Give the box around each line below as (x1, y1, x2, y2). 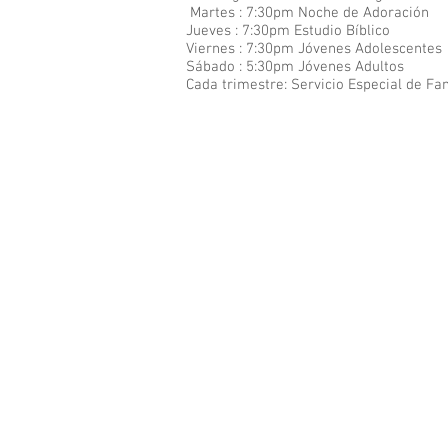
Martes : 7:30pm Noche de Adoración (186, 4, 433, 22)
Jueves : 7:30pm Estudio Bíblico (186, 22, 394, 40)
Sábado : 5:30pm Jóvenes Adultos (186, 58, 404, 76)
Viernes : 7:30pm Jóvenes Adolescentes (186, 40, 446, 58)
